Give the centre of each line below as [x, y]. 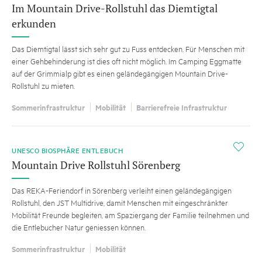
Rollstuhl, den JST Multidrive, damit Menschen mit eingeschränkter [120, 203]
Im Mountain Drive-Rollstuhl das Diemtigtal [115, 8]
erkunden [34, 24]
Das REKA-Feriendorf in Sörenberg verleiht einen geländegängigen [122, 190]
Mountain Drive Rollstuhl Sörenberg [96, 165]
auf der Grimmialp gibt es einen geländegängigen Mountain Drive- [120, 73]
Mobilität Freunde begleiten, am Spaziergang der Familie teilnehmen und [130, 215]
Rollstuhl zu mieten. [43, 86]
